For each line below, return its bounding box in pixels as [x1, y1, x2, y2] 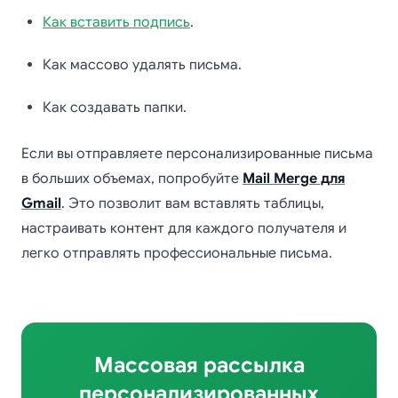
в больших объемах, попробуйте [21, 170, 243, 187]
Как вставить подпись [43, 13, 190, 31]
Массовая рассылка [93, 352, 305, 378]
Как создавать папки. [43, 99, 187, 116]
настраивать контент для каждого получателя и [21, 219, 346, 237]
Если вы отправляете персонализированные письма [21, 145, 373, 163]
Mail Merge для [243, 170, 345, 187]
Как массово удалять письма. [43, 56, 242, 74]
